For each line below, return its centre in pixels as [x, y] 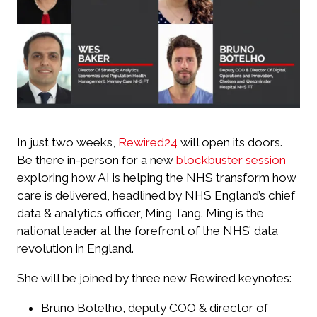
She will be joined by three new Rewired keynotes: [154, 278]
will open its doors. [230, 142]
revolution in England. [75, 248]
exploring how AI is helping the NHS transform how [157, 177]
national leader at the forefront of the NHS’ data [148, 230]
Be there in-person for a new [97, 160]
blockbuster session [231, 160]
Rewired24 [148, 142]
